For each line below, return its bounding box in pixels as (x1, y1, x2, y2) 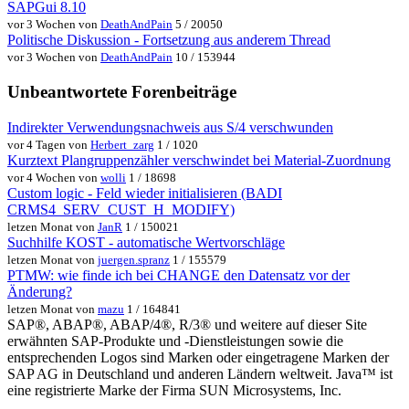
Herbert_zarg (90, 137, 154, 152)
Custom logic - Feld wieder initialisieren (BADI (7, 184, 282, 201)
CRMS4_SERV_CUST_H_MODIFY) (7, 201, 235, 217)
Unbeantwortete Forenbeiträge (7, 82, 236, 102)
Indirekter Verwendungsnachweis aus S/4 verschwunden (7, 119, 333, 135)
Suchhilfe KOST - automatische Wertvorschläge (7, 234, 285, 250)
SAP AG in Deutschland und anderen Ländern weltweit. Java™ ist (7, 365, 393, 382)
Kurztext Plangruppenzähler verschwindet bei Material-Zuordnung (7, 152, 391, 168)
